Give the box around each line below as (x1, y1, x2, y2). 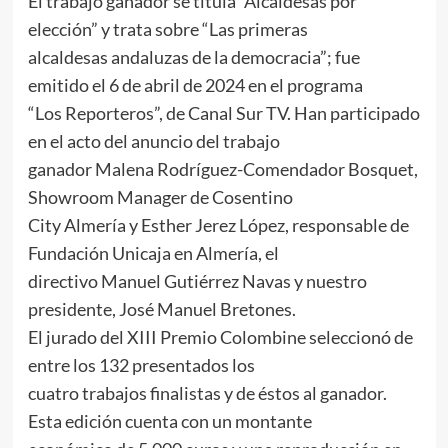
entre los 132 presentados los (27, 354, 255, 377)
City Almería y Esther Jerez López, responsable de (27, 214, 409, 237)
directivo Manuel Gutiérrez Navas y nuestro (27, 270, 367, 293)
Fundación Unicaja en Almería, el (27, 242, 279, 265)
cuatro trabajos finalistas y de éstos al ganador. (27, 382, 387, 405)
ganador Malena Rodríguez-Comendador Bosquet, (27, 158, 418, 181)
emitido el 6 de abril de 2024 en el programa (27, 74, 363, 97)
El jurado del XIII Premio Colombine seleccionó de (27, 326, 413, 349)
